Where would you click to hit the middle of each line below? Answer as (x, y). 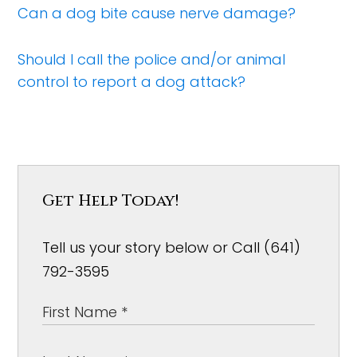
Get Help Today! (111, 200)
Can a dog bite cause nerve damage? (157, 13)
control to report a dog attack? (132, 82)
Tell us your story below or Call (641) (172, 247)
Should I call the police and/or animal (152, 59)
